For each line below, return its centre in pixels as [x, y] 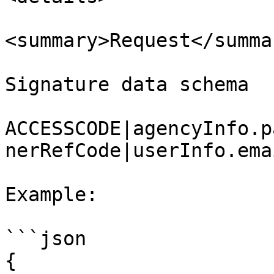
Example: [51, 194]
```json [46, 239]
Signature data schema [127, 84]
